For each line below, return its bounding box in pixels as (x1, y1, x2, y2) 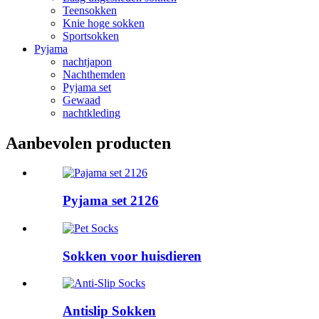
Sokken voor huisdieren (63, 248, 202, 263)
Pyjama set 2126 (63, 193, 159, 209)
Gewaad (63, 93, 100, 106)
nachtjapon (63, 55, 112, 68)
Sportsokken (63, 29, 119, 42)
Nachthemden (63, 68, 125, 80)
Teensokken (63, 4, 117, 16)
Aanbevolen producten (6, 133, 171, 152)
